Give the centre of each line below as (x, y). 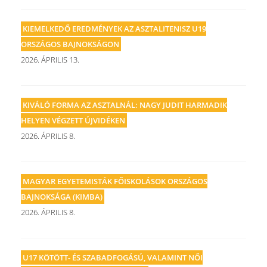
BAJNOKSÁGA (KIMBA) (62, 197)
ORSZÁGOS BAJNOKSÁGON (70, 44)
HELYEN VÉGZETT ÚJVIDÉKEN (73, 120)
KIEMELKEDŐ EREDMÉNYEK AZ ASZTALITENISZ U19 (114, 29)
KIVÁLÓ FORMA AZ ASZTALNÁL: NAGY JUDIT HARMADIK (125, 105)
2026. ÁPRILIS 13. (50, 60)
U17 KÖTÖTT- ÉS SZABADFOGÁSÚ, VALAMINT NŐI (113, 257)
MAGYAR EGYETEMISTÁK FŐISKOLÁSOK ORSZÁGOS (115, 181)
